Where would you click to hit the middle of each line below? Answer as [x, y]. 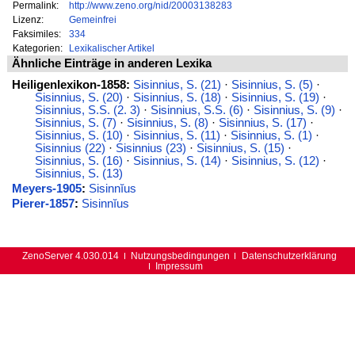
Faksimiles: [37, 33]
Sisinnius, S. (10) [78, 135]
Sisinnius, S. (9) [294, 110]
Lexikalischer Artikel [111, 48]
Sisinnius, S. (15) [240, 148]
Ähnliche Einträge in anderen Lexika [111, 64]
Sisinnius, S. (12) [275, 160]
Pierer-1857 [43, 203]
